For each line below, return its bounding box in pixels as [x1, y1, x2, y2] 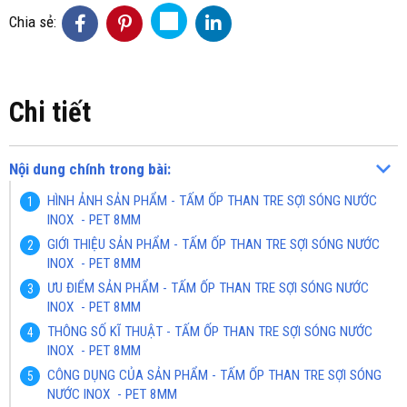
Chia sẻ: [9, 13, 56, 31]
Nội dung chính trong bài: [9, 160, 171, 178]
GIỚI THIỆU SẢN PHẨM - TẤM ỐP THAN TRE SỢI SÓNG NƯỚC [47, 236, 380, 253]
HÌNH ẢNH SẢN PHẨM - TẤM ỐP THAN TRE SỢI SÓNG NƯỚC [47, 193, 377, 209]
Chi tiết [9, 96, 91, 128]
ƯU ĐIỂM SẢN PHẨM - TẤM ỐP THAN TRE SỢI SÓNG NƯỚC [47, 280, 369, 296]
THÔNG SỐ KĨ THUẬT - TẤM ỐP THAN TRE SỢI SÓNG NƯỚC [47, 323, 372, 340]
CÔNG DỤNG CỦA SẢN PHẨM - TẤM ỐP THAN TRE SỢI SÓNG [47, 367, 382, 383]
